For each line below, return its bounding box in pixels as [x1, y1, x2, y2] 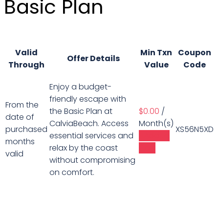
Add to [144, 130, 170, 142]
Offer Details [66, 53, 120, 65]
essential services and [49, 130, 133, 142]
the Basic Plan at [49, 106, 112, 117]
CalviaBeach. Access [49, 118, 129, 130]
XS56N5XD [175, 124, 214, 135]
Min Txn [140, 47, 172, 59]
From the [5, 99, 39, 111]
